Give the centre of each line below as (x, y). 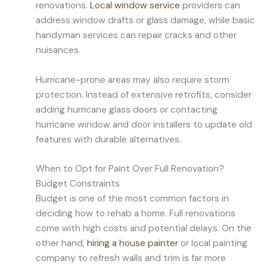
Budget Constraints (78, 184)
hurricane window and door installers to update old (144, 124)
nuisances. (58, 50)
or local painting (213, 243)
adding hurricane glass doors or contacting (127, 109)
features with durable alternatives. (108, 139)
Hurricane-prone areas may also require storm (133, 80)
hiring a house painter (133, 243)
